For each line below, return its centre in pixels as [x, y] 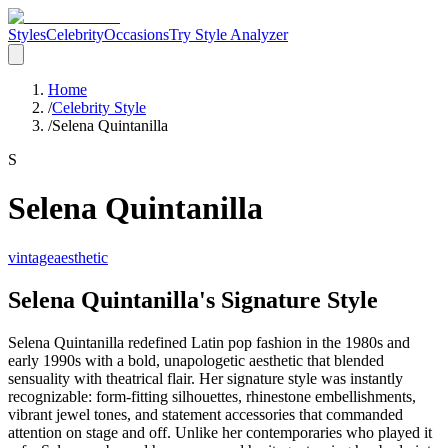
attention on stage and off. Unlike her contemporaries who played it [220, 432]
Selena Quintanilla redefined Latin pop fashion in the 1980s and [209, 342]
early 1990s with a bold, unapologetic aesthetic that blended [196, 360]
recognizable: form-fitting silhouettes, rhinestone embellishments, [212, 396]
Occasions [136, 34]
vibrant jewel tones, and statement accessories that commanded [205, 414]
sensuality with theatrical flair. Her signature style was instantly [205, 378]
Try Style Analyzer [228, 34]
